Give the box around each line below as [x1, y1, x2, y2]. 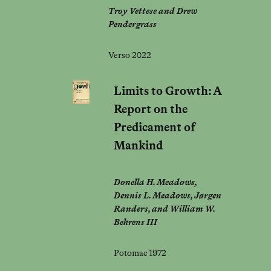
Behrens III [113, 218, 157, 227]
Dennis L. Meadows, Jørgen [113, 191, 221, 200]
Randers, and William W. [113, 204, 215, 214]
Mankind [113, 140, 163, 152]
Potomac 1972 [113, 249, 166, 258]
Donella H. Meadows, [113, 178, 197, 187]
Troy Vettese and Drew [108, 7, 197, 16]
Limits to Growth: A [113, 85, 222, 97]
